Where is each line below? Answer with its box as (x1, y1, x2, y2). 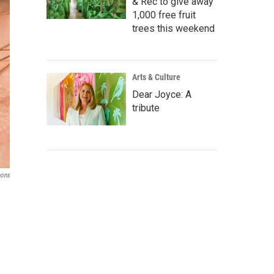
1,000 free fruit (132, 9, 196, 21)
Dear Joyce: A (132, 89, 191, 100)
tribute (132, 102, 160, 114)
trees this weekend (132, 23, 215, 34)
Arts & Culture (132, 72, 180, 82)
